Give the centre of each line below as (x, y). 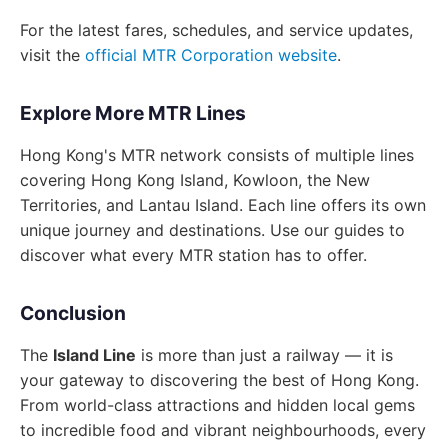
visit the (52, 55)
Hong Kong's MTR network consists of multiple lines (217, 155)
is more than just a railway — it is (264, 355)
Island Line (94, 355)
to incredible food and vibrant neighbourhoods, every (223, 430)
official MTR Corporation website (211, 55)
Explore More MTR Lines (133, 113)
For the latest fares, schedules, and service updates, (216, 30)
